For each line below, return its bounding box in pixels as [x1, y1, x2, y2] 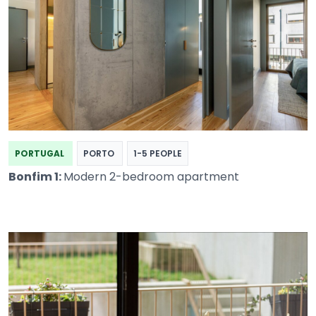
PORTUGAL [15, 147, 66, 160]
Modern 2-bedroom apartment [63, 169, 239, 186]
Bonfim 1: [8, 169, 63, 186]
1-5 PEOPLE [133, 147, 182, 160]
